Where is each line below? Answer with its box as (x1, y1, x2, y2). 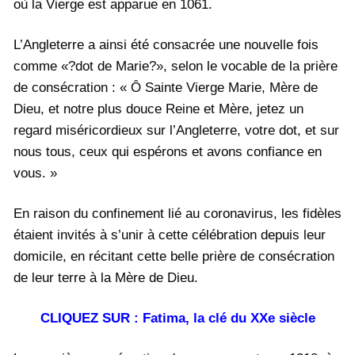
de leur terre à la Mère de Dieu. (13, 269, 198, 285)
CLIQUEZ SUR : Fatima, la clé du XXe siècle (40, 310, 315, 326)
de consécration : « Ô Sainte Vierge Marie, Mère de (13, 79, 318, 95)
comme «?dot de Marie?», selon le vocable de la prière (13, 58, 338, 74)
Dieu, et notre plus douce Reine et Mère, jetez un (13, 101, 303, 116)
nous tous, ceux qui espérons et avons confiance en (13, 143, 322, 159)
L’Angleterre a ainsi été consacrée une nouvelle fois (13, 36, 319, 52)
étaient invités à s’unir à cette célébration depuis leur (13, 227, 326, 242)
